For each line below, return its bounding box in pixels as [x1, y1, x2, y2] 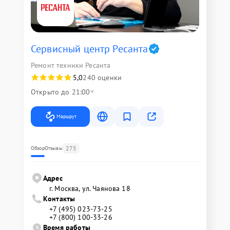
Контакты [43, 194, 75, 203]
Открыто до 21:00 [31, 87, 90, 97]
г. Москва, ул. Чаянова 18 [49, 183, 130, 193]
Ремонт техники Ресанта [31, 60, 111, 70]
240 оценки [83, 72, 122, 82]
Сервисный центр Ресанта [31, 42, 148, 55]
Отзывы [44, 144, 63, 151]
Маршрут [56, 112, 76, 120]
